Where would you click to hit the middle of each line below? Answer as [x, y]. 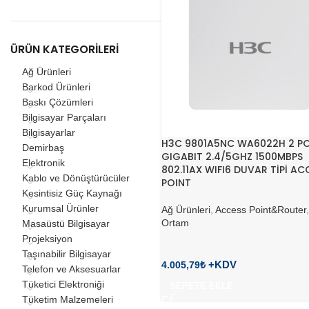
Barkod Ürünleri [56, 87]
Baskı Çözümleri [58, 102]
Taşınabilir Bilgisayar [67, 254]
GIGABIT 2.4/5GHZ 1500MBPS [232, 156]
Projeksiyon [47, 239]
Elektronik [43, 163]
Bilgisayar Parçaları [64, 117]
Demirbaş [43, 148]
